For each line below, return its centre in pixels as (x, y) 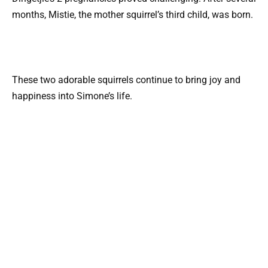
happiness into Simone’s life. (72, 96)
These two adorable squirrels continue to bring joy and (126, 80)
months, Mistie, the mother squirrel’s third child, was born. (133, 15)
